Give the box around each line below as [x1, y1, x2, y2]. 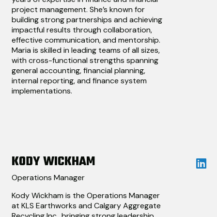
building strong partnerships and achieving [12, 15, 162, 25]
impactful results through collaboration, [12, 25, 152, 35]
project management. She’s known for [12, 4, 145, 15]
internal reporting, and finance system [12, 76, 147, 86]
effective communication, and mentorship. [12, 35, 160, 46]
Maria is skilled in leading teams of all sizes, [12, 45, 160, 56]
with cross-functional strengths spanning [12, 55, 158, 66]
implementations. [12, 86, 72, 96]
